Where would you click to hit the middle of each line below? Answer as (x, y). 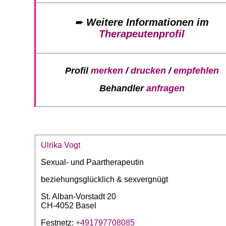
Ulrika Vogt (61, 145)
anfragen (165, 89)
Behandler (123, 89)
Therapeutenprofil (142, 34)
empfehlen (196, 71)
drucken (148, 71)
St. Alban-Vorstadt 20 (78, 196)
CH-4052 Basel (69, 205)
